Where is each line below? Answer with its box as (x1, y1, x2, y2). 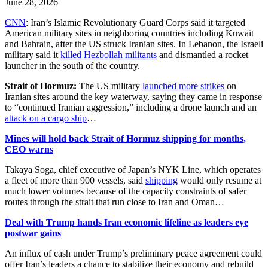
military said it (5, 50, 60, 60)
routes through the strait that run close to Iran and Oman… (5, 197, 224, 208)
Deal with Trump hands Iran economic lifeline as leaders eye (5, 217, 248, 228)
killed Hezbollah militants (60, 50, 157, 60)
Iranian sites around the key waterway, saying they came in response (5, 92, 262, 102)
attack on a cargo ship (5, 113, 87, 124)
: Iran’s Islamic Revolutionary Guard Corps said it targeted (26, 17, 245, 28)
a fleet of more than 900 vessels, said (5, 175, 145, 186)
